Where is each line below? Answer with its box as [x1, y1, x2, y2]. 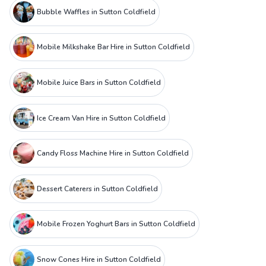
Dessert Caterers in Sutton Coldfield [36, 183, 158, 194]
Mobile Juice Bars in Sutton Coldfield [36, 78, 161, 88]
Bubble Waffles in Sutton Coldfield [36, 7, 156, 17]
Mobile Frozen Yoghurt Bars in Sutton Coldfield [36, 219, 195, 229]
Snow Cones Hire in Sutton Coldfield [36, 255, 161, 265]
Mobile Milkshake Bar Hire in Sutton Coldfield [36, 42, 190, 52]
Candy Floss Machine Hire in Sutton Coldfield [36, 148, 189, 159]
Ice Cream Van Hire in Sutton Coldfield [36, 113, 166, 123]
